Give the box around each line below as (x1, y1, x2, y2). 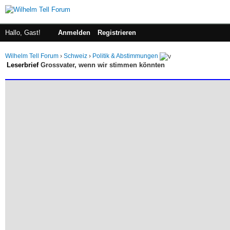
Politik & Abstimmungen (92, 52, 158, 60)
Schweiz (64, 52, 87, 60)
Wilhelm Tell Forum (5, 52, 59, 60)
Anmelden (58, 29, 90, 36)
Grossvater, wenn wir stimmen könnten (39, 61, 165, 69)
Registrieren (98, 29, 136, 36)
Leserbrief (7, 61, 39, 69)
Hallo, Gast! (5, 29, 43, 36)
